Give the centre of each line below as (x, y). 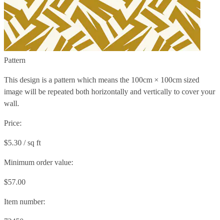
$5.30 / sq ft (22, 142)
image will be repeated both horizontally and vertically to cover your (110, 91)
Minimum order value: (39, 162)
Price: (13, 123)
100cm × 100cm (156, 80)
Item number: (25, 201)
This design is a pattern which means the (68, 80)
